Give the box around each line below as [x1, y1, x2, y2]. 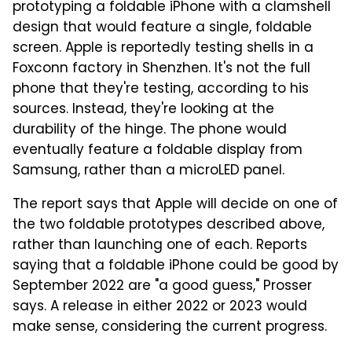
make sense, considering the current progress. [13, 317, 327, 339]
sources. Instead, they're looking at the [13, 99, 274, 122]
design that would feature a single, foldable [13, 17, 312, 40]
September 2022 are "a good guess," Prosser [13, 276, 312, 299]
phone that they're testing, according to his [13, 79, 309, 101]
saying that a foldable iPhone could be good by [13, 255, 339, 278]
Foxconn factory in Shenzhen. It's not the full [13, 58, 310, 81]
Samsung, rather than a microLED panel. [13, 160, 284, 183]
